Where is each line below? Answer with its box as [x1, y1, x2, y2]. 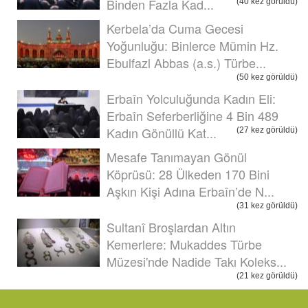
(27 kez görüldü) [236, 124, 298, 135]
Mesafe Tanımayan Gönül [107, 147, 247, 166]
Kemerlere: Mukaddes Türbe [107, 234, 262, 253]
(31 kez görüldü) [236, 200, 298, 210]
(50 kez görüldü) [236, 71, 298, 82]
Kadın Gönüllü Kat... [107, 123, 217, 142]
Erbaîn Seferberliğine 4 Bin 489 [107, 106, 278, 124]
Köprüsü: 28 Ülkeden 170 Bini [107, 164, 269, 183]
